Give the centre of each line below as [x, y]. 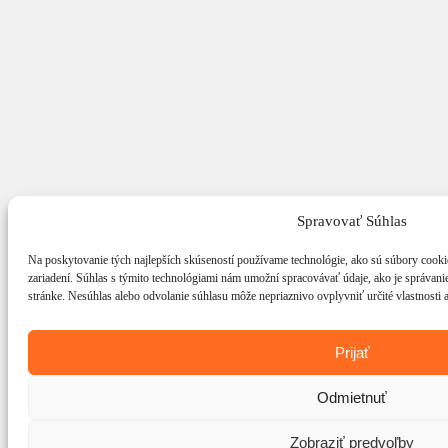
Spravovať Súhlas [352, 220]
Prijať [352, 352]
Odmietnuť [352, 397]
